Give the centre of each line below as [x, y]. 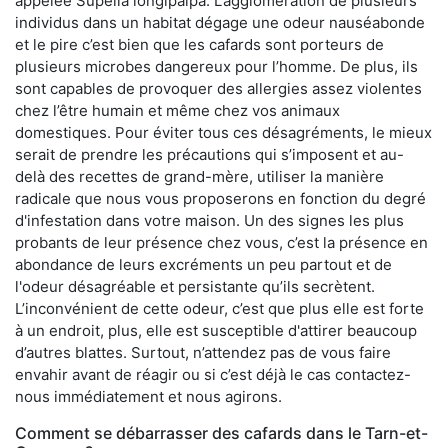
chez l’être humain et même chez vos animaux [177, 110]
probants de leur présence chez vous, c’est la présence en [221, 242]
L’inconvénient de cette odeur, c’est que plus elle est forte [219, 308]
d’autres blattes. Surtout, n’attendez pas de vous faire [203, 352]
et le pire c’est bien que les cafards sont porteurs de [199, 44]
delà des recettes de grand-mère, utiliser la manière [199, 176]
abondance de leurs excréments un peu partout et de [203, 264]
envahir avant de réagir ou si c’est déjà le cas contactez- [213, 374]
